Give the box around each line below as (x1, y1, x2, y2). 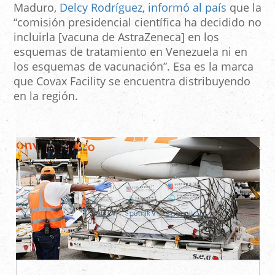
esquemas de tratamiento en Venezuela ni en (14, 44, 247, 59)
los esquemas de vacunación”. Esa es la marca (14, 58, 254, 74)
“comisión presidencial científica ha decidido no (14, 14, 261, 29)
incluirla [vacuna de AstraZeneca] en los (14, 29, 219, 44)
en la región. (14, 88, 78, 103)
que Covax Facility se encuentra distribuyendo (14, 73, 250, 88)
